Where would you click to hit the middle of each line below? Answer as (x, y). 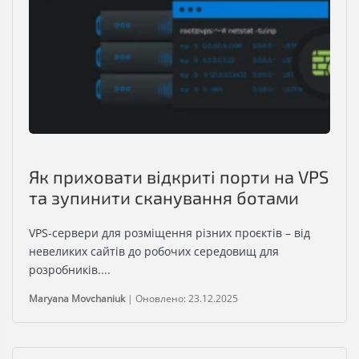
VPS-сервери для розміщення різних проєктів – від (169, 233)
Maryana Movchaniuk (77, 299)
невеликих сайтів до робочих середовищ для (154, 252)
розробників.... (70, 270)
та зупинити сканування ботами (164, 198)
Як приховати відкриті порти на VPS (179, 177)
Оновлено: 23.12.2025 (187, 299)
